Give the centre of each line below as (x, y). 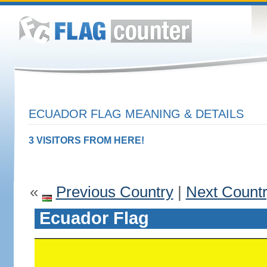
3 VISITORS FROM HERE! (86, 140)
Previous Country (114, 192)
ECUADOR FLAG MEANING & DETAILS (136, 114)
